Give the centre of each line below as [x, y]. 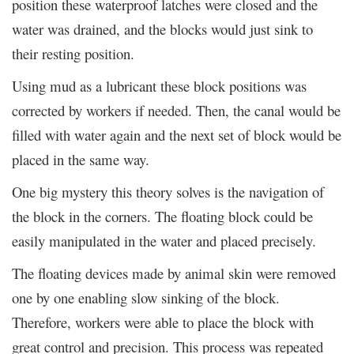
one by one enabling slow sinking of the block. [146, 297]
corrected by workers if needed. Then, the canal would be [176, 110]
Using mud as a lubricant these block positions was [159, 85]
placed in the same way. [81, 159]
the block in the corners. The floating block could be [162, 216]
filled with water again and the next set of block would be [177, 134]
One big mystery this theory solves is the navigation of [168, 191]
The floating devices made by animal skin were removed [174, 273]
